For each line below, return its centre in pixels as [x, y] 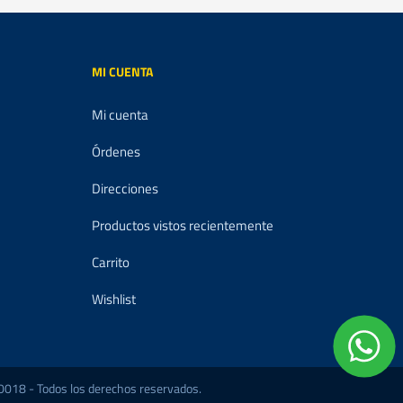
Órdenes [116, 152]
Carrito [110, 262]
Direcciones [125, 188]
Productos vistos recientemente [182, 225]
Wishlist [113, 299]
